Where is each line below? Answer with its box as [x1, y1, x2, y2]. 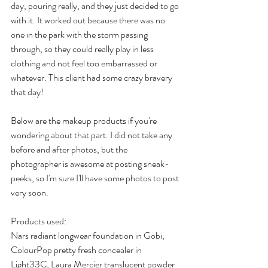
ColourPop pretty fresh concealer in [11, 243, 144, 257]
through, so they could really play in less [11, 42, 156, 56]
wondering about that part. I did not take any [11, 128, 174, 142]
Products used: [11, 214, 66, 228]
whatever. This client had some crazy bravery [11, 71, 174, 84]
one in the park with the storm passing [11, 28, 150, 41]
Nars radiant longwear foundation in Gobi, [11, 229, 166, 242]
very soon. [11, 185, 48, 199]
